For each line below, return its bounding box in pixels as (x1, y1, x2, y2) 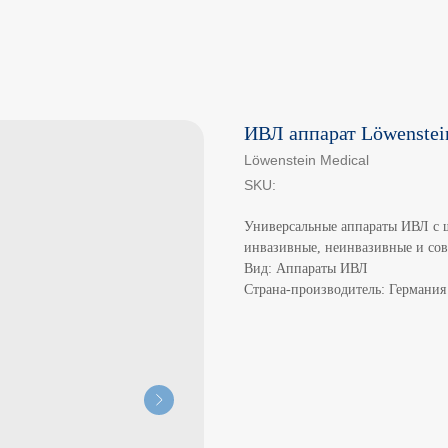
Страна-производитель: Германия (244, 282, 446, 297)
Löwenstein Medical (244, 152, 369, 168)
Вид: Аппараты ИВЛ (244, 261, 368, 276)
